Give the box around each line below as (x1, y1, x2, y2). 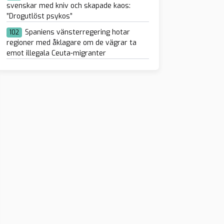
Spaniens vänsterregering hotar (24, 27, 130, 37)
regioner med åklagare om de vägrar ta (6, 37, 136, 47)
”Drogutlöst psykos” (6, 11, 72, 21)
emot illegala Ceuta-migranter (6, 48, 106, 58)
